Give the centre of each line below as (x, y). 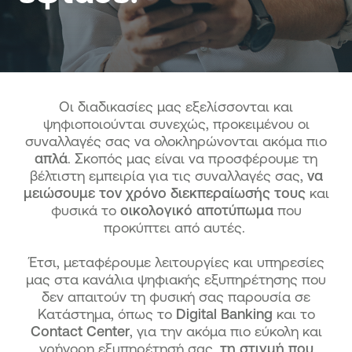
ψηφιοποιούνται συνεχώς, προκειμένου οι (176, 123)
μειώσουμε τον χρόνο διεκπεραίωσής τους (164, 192)
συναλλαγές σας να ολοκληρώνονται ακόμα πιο (176, 141)
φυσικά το (85, 210)
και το (293, 313)
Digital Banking (224, 313)
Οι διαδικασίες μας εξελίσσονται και (176, 106)
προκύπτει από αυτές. (176, 227)
